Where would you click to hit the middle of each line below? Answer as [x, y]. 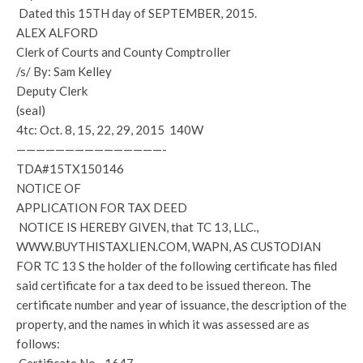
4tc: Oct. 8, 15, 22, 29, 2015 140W [110, 130]
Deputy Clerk [52, 91]
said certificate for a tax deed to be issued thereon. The [164, 285]
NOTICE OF [49, 188]
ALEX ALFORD [57, 32]
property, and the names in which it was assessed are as [163, 324]
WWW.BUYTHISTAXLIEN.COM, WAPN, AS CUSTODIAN [169, 246]
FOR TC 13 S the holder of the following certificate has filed [177, 266]
